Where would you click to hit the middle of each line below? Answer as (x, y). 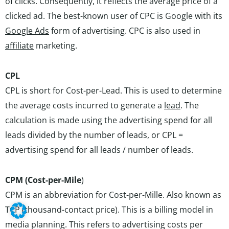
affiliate (19, 45)
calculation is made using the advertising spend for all (109, 120)
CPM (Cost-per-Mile (43, 180)
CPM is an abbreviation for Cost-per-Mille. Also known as (113, 195)
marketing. (55, 45)
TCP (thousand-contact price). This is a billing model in (109, 210)
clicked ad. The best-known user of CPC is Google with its (114, 16)
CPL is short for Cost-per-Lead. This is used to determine (113, 90)
